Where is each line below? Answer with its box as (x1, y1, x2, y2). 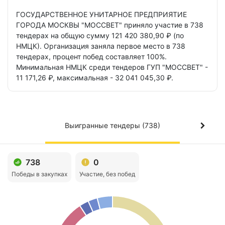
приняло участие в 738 (124, 21, 203, 29)
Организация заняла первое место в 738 (44, 42, 185, 50)
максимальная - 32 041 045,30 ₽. (57, 73, 173, 82)
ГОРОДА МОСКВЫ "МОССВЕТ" (16, 21, 124, 29)
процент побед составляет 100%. (53, 52, 167, 61)
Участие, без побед (79, 170, 135, 178)
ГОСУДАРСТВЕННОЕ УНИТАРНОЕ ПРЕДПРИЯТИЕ (16, 10, 187, 19)
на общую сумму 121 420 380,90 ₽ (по (51, 31, 184, 40)
